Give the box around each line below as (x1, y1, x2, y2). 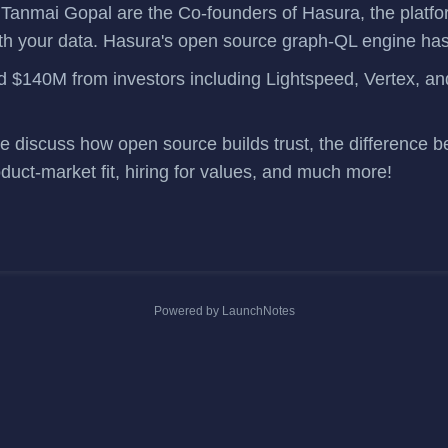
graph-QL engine (282, 31, 421, 52)
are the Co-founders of (117, 3, 302, 24)
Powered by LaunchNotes (153, 304, 295, 319)
